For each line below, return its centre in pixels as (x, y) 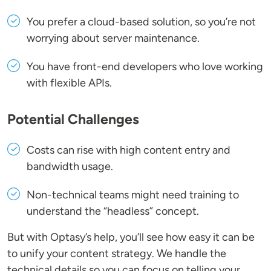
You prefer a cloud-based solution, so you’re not (141, 22)
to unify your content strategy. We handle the (117, 254)
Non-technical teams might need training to (133, 195)
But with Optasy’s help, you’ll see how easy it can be (131, 237)
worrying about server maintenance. (113, 38)
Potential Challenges (73, 119)
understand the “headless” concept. (113, 211)
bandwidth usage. (70, 167)
